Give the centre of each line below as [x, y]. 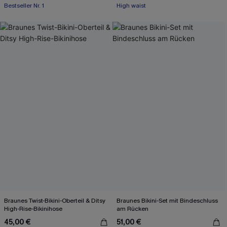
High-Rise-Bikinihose [33, 209]
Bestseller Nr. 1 [24, 6]
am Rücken [133, 209]
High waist [131, 6]
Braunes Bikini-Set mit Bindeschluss [167, 201]
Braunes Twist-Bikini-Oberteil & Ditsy [55, 201]
